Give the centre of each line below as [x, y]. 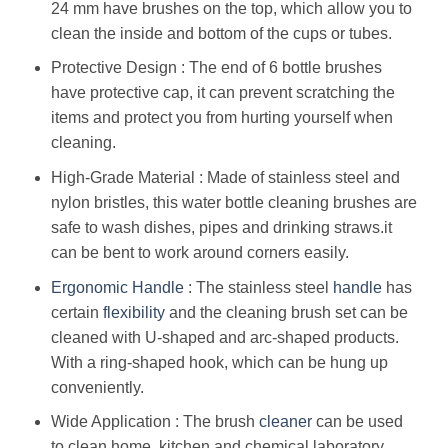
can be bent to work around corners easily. [199, 253]
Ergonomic [89, 287]
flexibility [133, 312]
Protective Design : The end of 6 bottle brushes [216, 68]
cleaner [285, 422]
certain [76, 312]
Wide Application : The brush [154, 422]
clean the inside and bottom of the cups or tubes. [221, 33]
